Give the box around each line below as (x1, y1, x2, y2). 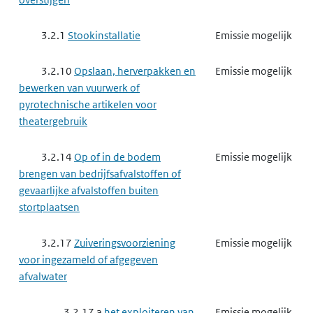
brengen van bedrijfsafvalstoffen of (19, 167, 181, 180)
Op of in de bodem (74, 150, 161, 163)
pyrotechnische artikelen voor (19, 98, 156, 111)
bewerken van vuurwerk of (19, 81, 140, 94)
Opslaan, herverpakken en (74, 64, 196, 78)
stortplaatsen (19, 201, 80, 214)
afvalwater (19, 270, 67, 283)
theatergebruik (19, 115, 87, 128)
